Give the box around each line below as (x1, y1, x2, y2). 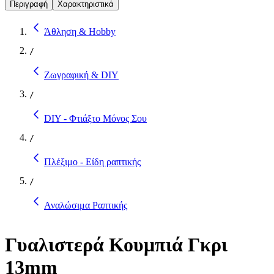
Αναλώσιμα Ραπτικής (44, 199, 127, 210)
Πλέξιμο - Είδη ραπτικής (44, 156, 141, 167)
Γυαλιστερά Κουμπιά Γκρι (5, 234, 228, 256)
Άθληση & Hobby (44, 26, 116, 37)
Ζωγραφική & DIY (44, 69, 119, 80)
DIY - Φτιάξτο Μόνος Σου (44, 113, 147, 124)
